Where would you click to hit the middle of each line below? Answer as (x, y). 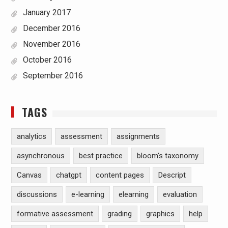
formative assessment (55, 214)
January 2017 (47, 12)
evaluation (180, 194)
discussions (37, 194)
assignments (138, 136)
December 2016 (51, 28)
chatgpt (68, 175)
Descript (172, 175)
